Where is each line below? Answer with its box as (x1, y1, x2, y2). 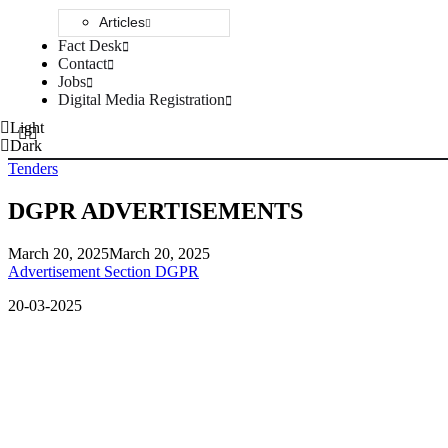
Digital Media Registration (58, 91, 225, 108)
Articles (99, 14, 145, 30)
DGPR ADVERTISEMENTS (8, 197, 303, 224)
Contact (58, 55, 107, 72)
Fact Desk (58, 37, 122, 54)
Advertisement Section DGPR (8, 262, 199, 280)
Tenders (8, 160, 58, 177)
